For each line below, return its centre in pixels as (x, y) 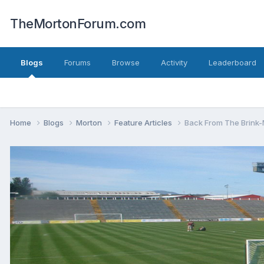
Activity (174, 62)
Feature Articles (144, 122)
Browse (126, 62)
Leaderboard (232, 62)
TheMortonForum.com (78, 24)
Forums (77, 62)
